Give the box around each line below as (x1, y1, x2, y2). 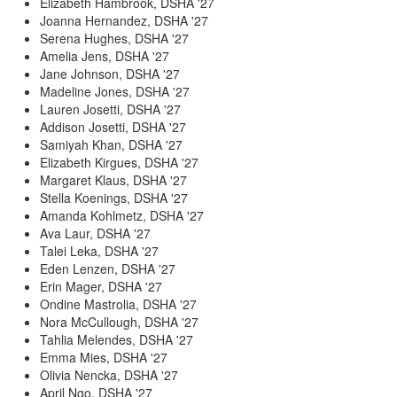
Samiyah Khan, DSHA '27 (40, 135, 183, 153)
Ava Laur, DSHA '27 (40, 223, 151, 242)
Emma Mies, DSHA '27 (40, 347, 167, 366)
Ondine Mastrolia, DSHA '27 (40, 294, 197, 313)
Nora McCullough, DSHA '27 (40, 312, 198, 331)
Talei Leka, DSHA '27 (40, 241, 159, 260)
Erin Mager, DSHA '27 (40, 276, 162, 295)
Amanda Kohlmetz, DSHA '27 (40, 206, 204, 224)
